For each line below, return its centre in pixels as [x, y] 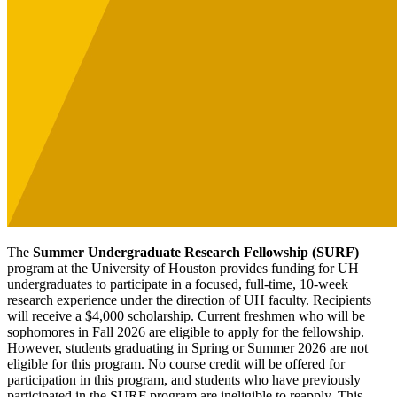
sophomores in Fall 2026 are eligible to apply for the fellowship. [186, 331]
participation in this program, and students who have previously [184, 379]
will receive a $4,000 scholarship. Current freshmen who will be [186, 315]
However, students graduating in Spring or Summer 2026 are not [187, 347]
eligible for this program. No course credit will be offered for [176, 363]
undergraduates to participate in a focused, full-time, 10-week [178, 284]
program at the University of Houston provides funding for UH [183, 268]
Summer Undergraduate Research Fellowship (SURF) [196, 252]
